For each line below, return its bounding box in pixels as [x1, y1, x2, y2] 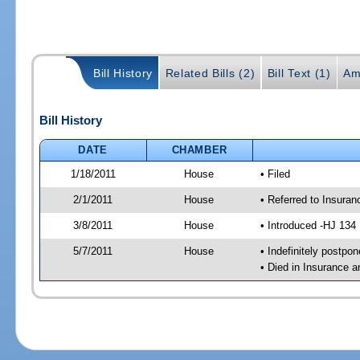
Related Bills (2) [165, 67, 256, 80]
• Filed [260, 167, 290, 180]
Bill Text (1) [267, 67, 331, 80]
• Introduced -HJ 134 [260, 219, 356, 231]
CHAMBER [171, 143, 228, 156]
